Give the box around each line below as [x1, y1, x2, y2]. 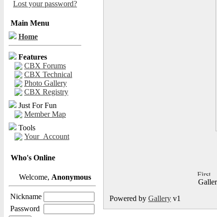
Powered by [109, 194, 148, 202]
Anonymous [51, 173, 91, 181]
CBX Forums [24, 62, 66, 70]
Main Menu [11, 19, 49, 27]
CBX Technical [24, 70, 72, 78]
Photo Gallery [24, 79, 67, 87]
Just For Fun [18, 101, 57, 109]
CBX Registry [24, 88, 68, 96]
